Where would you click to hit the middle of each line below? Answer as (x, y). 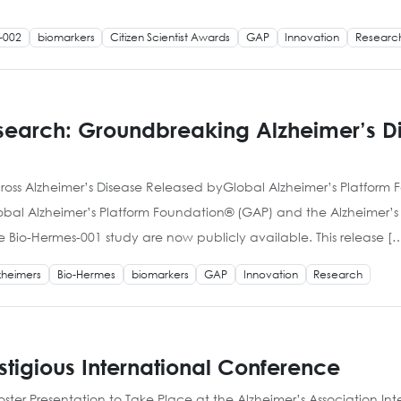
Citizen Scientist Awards (171, 38)
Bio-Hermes (86, 274)
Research (338, 274)
